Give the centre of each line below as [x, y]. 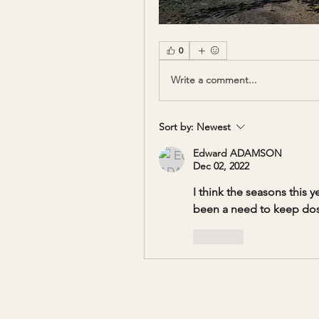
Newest [214, 126]
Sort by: [176, 126]
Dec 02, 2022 [221, 166]
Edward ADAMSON [237, 153]
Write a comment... [214, 80]
